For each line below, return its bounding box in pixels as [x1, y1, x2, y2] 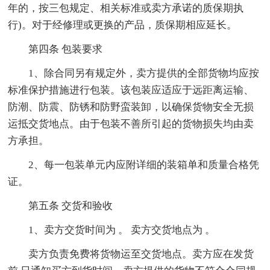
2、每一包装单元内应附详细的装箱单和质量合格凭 [28, 159, 260, 171]
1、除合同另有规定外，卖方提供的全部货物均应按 [28, 67, 260, 79]
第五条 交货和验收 [28, 199, 113, 212]
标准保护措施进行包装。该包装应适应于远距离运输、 [8, 84, 254, 96]
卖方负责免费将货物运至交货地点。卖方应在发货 [28, 248, 254, 260]
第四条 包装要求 [28, 43, 103, 55]
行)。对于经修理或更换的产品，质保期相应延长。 [8, 19, 237, 31]
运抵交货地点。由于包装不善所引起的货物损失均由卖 [8, 118, 254, 130]
